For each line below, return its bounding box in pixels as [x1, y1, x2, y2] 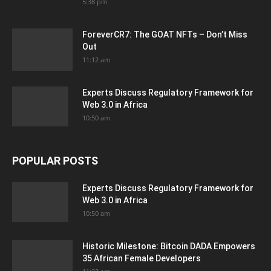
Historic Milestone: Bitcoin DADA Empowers [82, 241, 255, 252]
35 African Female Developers [82, 253, 201, 264]
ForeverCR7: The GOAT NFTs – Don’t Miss [82, 30, 247, 40]
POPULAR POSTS [12, 154, 98, 168]
